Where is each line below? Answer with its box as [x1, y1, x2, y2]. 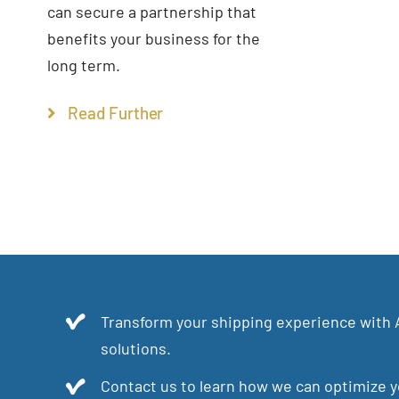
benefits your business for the [47, 28, 261, 48]
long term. [47, 54, 121, 75]
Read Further [68, 102, 164, 123]
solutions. [100, 338, 171, 358]
